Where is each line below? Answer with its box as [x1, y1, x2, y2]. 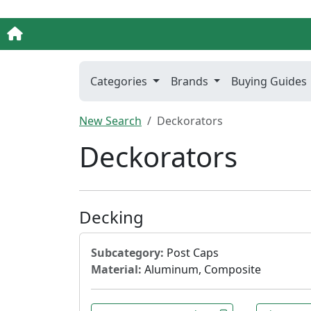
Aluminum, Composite [142, 261, 261, 277]
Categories [90, 73, 150, 89]
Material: [91, 261, 142, 277]
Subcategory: [91, 244, 164, 260]
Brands [170, 73, 211, 89]
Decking [79, 205, 144, 228]
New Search [79, 112, 142, 128]
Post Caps [164, 244, 219, 260]
